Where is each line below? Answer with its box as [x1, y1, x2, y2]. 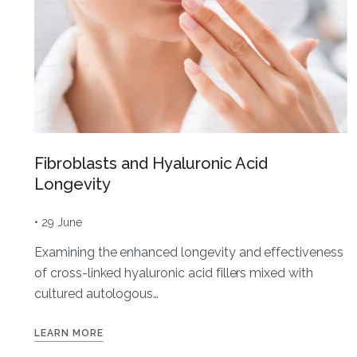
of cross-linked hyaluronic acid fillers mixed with [34, 265, 313, 280]
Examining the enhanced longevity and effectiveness [34, 244, 343, 260]
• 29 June [34, 215, 82, 229]
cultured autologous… [34, 285, 159, 301]
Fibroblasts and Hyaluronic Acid [34, 153, 268, 173]
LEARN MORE [34, 327, 104, 339]
